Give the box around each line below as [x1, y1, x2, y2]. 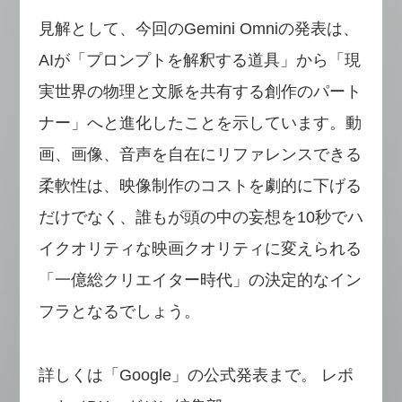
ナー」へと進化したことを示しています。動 [38, 113, 362, 132]
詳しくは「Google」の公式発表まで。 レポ [38, 365, 354, 384]
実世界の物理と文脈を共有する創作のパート [38, 82, 362, 100]
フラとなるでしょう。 [38, 301, 200, 320]
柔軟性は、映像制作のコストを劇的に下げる [38, 176, 362, 195]
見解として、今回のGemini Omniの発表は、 [38, 19, 359, 38]
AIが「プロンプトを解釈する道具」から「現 [38, 50, 361, 69]
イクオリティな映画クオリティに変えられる [38, 239, 362, 258]
